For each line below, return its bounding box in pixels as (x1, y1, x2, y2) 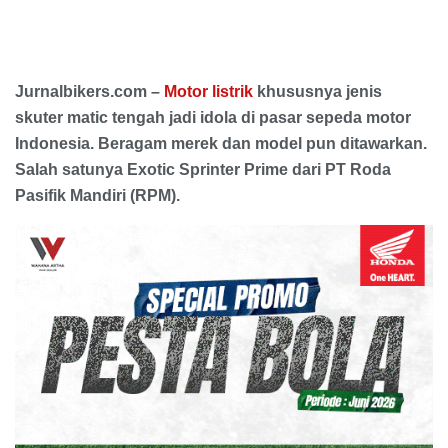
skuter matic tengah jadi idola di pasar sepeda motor (15, 109, 411, 127)
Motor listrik (164, 83, 253, 101)
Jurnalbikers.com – (15, 83, 164, 101)
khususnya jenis (253, 83, 382, 101)
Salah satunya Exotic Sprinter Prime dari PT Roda (15, 161, 391, 179)
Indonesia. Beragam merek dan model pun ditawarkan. (15, 135, 427, 153)
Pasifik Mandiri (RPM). (15, 187, 180, 205)
